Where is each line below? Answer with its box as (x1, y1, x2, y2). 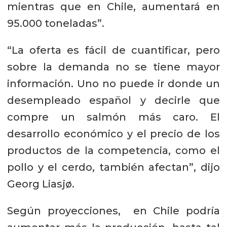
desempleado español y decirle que (7, 94, 220, 107)
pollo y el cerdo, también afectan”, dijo (7, 161, 220, 174)
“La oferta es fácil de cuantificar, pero (7, 44, 220, 57)
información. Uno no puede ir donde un (7, 78, 220, 90)
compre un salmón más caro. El (7, 111, 220, 124)
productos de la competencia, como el (7, 144, 220, 157)
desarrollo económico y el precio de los (7, 128, 220, 140)
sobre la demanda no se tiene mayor (7, 61, 220, 73)
